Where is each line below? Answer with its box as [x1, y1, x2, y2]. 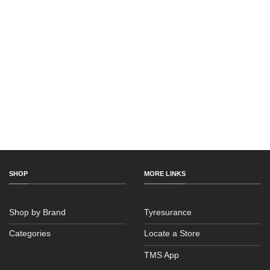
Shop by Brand [9, 207, 66, 217]
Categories [9, 228, 51, 239]
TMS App [144, 250, 179, 260]
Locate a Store [144, 228, 200, 239]
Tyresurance [144, 207, 192, 217]
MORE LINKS [144, 169, 186, 177]
